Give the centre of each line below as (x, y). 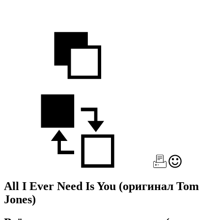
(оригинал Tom (159, 186)
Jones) (20, 199)
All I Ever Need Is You (61, 186)
